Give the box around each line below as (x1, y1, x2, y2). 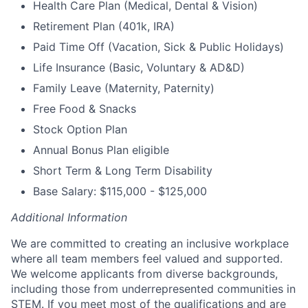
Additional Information (11, 210, 127, 224)
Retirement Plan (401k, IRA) (33, 19, 175, 33)
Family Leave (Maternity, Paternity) (33, 81, 214, 95)
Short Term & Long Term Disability (33, 164, 212, 177)
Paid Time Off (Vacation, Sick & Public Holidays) (33, 40, 284, 54)
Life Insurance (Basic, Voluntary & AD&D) (33, 60, 245, 74)
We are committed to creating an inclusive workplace (11, 236, 289, 250)
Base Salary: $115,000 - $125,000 (33, 184, 207, 198)
